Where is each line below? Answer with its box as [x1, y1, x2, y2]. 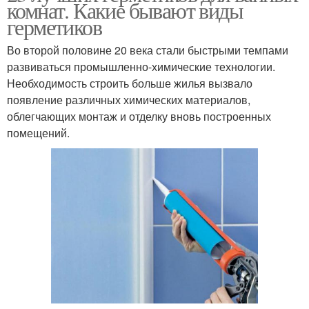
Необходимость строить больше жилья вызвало [7, 75, 252, 92]
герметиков [7, 12, 101, 42]
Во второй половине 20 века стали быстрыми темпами [7, 42, 288, 59]
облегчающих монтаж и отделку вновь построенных [7, 108, 271, 125]
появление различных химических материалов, [7, 92, 250, 108]
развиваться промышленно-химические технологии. [7, 59, 275, 75]
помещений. [7, 125, 70, 141]
